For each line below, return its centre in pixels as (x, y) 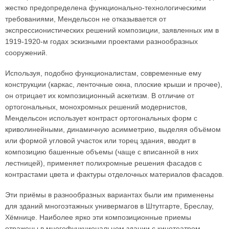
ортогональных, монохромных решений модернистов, (96, 107)
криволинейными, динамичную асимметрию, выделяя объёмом (113, 129)
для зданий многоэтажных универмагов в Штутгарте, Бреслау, (109, 206)
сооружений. (26, 53)
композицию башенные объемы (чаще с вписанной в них (102, 152)
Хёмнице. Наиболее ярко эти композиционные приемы (98, 217)
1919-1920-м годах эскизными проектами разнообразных (101, 41)
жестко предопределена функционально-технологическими (106, 8)
